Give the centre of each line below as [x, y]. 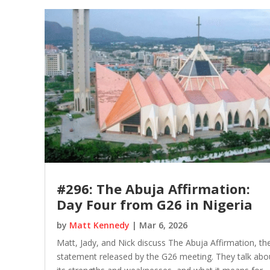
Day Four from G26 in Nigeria [154, 204]
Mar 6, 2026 [163, 225]
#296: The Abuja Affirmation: [153, 188]
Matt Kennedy [99, 225]
